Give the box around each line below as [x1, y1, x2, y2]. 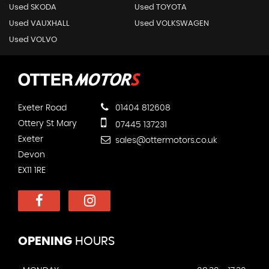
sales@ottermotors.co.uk [113, 136, 217, 145]
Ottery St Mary [18, 119, 77, 128]
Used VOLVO [9, 35, 57, 44]
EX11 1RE [18, 166, 46, 175]
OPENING [18, 235, 72, 247]
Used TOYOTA [134, 3, 187, 11]
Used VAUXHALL [9, 19, 70, 28]
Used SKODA [9, 3, 56, 11]
